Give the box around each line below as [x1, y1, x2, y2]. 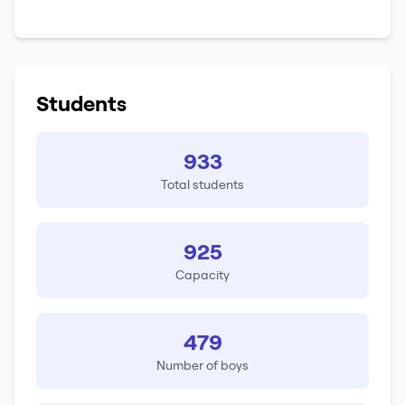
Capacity [175, 267, 230, 283]
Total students [161, 176, 244, 193]
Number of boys [156, 357, 249, 373]
